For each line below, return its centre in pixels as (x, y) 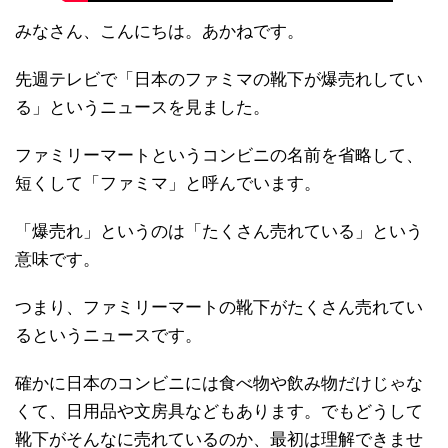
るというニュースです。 (108, 336)
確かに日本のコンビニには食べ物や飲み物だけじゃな (219, 384)
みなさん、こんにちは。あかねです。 (159, 32)
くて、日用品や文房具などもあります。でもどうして (219, 412)
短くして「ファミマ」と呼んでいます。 (168, 184)
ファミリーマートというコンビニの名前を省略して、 (219, 156)
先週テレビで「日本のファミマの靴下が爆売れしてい (219, 80)
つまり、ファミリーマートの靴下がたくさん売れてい (219, 308)
